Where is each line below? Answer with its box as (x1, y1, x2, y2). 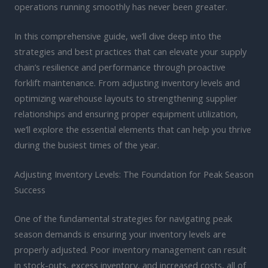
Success (14, 184, 45, 196)
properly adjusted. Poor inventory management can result (14, 243, 246, 256)
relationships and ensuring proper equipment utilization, (14, 108, 238, 120)
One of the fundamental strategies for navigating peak (14, 212, 232, 225)
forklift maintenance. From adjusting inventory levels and (14, 77, 240, 89)
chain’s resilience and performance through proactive (14, 61, 226, 74)
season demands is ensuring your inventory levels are (14, 228, 226, 240)
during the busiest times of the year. (14, 139, 159, 151)
